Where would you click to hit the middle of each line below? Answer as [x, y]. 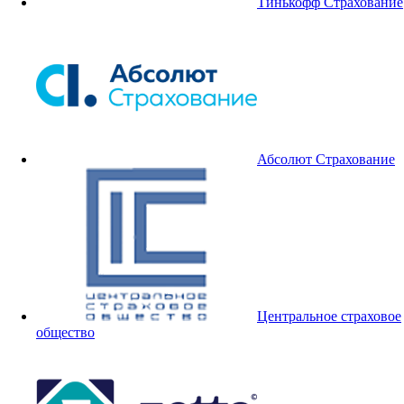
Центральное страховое [329, 317]
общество [65, 333]
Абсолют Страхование [326, 160]
